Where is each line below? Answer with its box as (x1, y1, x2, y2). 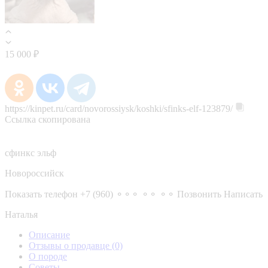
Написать (224, 188, 263, 199)
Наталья (5, 209, 38, 220)
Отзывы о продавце (29, 240, 112, 251)
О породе (29, 251, 67, 261)
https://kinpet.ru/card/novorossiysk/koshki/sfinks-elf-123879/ (5, 103, 233, 114)
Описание (29, 229, 70, 240)
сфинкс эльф (5, 147, 56, 158)
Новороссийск (5, 167, 64, 178)
